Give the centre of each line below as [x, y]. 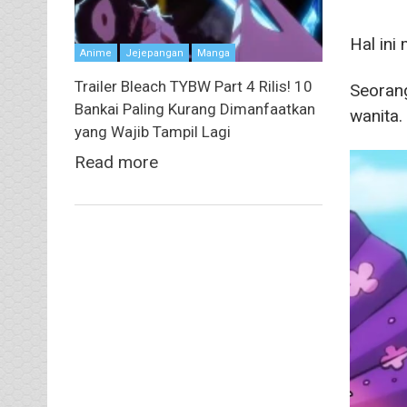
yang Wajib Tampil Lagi [153, 132]
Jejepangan [154, 54]
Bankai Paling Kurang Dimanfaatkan [195, 109]
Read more [116, 163]
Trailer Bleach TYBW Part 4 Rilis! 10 [194, 87]
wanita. [376, 116]
